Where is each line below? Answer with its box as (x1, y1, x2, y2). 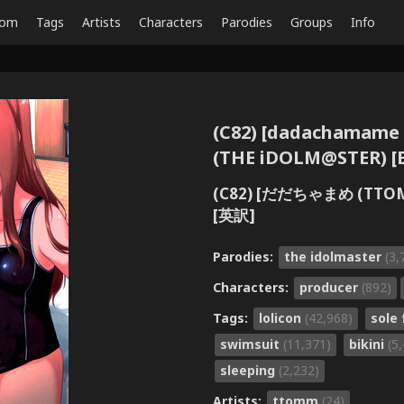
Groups (290, 14, 333, 31)
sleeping (220, 361, 279, 379)
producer (299, 278, 362, 296)
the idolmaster (284, 247, 385, 265)
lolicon (259, 308, 305, 326)
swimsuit (220, 335, 283, 353)
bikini (349, 335, 388, 353)
